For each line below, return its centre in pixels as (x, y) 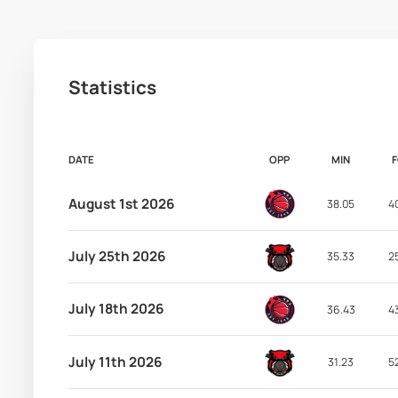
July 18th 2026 (116, 309)
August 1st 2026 (121, 203)
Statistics (112, 87)
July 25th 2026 (117, 256)
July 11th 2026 (115, 362)
